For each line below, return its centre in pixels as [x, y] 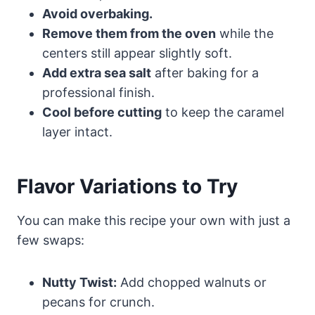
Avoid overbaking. [97, 14]
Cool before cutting [102, 112]
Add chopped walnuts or [192, 283]
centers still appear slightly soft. [137, 53]
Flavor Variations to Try [127, 187]
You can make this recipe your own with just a [154, 221]
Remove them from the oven [129, 34]
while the [245, 34]
